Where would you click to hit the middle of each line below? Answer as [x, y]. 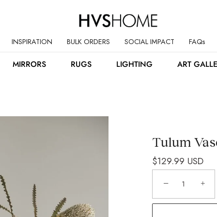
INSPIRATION [32, 41]
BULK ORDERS [88, 41]
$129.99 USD [178, 161]
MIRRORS [29, 64]
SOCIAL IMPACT [149, 41]
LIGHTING [134, 64]
